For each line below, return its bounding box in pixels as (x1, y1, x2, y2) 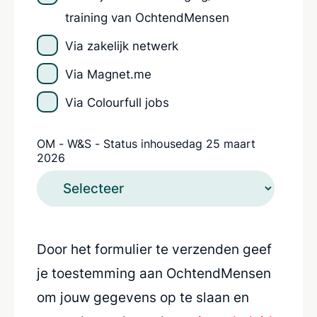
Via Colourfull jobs (65, 95, 169, 110)
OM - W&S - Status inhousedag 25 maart (37, 136, 255, 151)
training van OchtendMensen (65, 10, 229, 25)
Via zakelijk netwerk (65, 38, 178, 53)
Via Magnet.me (65, 67, 151, 81)
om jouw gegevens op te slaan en (37, 289, 249, 306)
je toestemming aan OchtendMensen (37, 265, 271, 282)
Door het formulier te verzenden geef (37, 241, 272, 258)
